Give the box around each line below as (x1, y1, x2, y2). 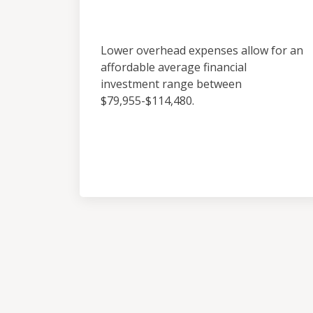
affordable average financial (101, 59, 247, 75)
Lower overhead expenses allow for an (101, 43, 303, 58)
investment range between (101, 76, 242, 92)
